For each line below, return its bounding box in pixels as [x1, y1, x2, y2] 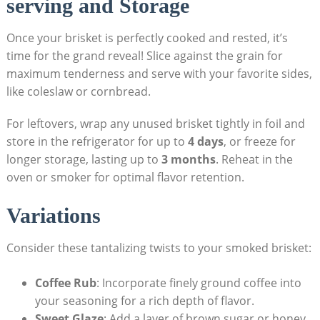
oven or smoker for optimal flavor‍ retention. [6, 169, 244, 185]
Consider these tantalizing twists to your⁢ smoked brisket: [6, 239, 311, 256]
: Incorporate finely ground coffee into [96, 274, 301, 291]
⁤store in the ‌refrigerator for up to [6, 133, 188, 149]
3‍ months [161, 151, 216, 167]
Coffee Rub [34, 274, 96, 291]
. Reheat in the [215, 151, 293, 167]
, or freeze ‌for [223, 133, 296, 149]
